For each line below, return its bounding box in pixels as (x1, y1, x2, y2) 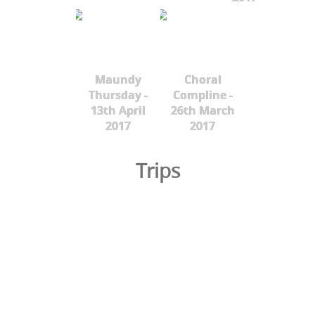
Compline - (172, 87, 233, 103)
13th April (91, 103, 146, 119)
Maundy (95, 72, 141, 88)
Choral (184, 72, 221, 88)
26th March (170, 103, 235, 119)
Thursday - (89, 87, 148, 103)
